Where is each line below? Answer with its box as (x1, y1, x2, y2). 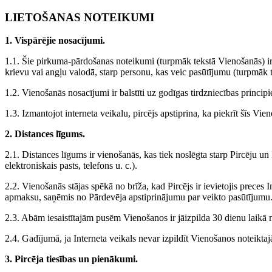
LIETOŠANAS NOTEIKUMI (5, 10, 154, 24)
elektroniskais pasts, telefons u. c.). (5, 160, 137, 171)
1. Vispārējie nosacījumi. (5, 35, 105, 46)
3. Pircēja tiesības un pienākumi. (5, 254, 138, 265)
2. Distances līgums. (5, 129, 85, 140)
